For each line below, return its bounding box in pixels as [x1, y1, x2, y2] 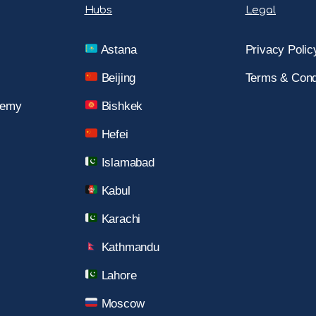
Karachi [97, 212, 141, 226]
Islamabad [97, 155, 154, 169]
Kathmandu [97, 240, 159, 254]
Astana [97, 42, 137, 56]
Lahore [97, 268, 137, 282]
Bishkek [97, 99, 143, 113]
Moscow [97, 296, 145, 310]
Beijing [97, 71, 136, 85]
